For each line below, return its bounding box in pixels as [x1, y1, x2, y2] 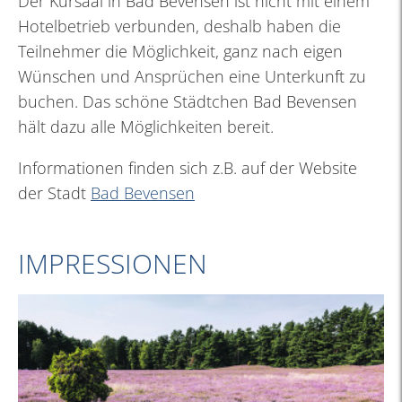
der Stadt [18, 181, 91, 204]
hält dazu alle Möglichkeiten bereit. [18, 115, 274, 137]
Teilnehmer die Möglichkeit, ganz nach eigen [18, 39, 343, 62]
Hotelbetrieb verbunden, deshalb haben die [18, 14, 341, 37]
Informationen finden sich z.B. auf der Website [18, 156, 357, 179]
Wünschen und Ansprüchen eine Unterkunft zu [18, 65, 366, 87]
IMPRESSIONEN [18, 244, 207, 282]
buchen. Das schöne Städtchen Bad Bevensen [18, 90, 357, 112]
